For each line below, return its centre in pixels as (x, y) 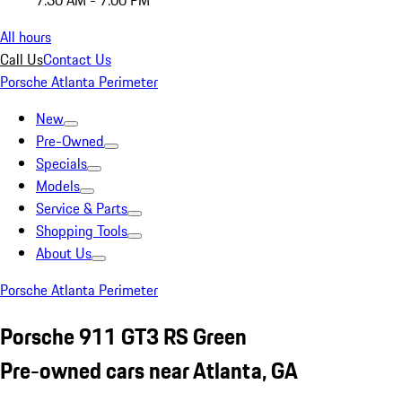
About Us (64, 253)
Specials (61, 163)
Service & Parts (82, 208)
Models (58, 186)
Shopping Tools (82, 231)
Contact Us (77, 59)
